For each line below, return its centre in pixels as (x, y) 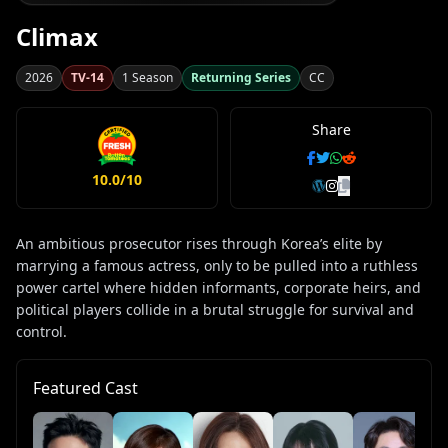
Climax (57, 37)
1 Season (147, 78)
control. (41, 332)
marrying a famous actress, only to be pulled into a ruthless (217, 266)
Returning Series (241, 78)
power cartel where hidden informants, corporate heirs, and (218, 288)
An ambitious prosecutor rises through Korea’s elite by (199, 244)
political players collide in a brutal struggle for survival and (215, 310)
